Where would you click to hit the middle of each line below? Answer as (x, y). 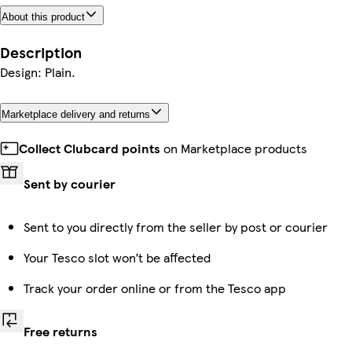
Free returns (60, 331)
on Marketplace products (234, 148)
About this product (43, 16)
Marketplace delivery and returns (76, 114)
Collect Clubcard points (90, 148)
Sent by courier (70, 183)
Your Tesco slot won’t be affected (117, 257)
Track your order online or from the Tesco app (155, 288)
